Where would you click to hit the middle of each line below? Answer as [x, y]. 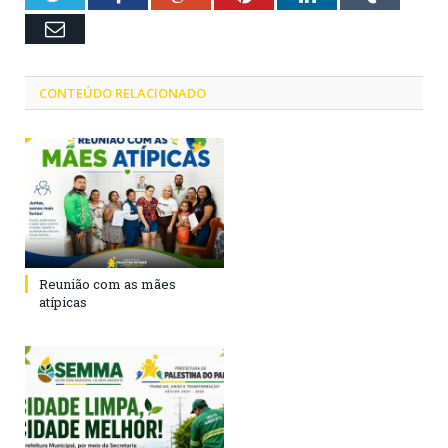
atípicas [63, 302]
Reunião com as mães [107, 284]
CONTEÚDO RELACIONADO [122, 93]
